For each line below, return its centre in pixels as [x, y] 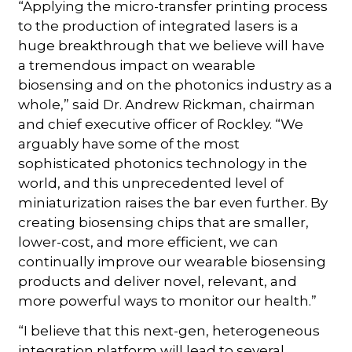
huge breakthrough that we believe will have [172, 45]
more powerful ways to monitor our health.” [168, 301]
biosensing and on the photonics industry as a [176, 84]
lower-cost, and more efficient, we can [148, 242]
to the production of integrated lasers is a [159, 26]
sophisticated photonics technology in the [163, 163]
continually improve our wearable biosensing [172, 261]
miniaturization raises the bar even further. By [173, 202]
